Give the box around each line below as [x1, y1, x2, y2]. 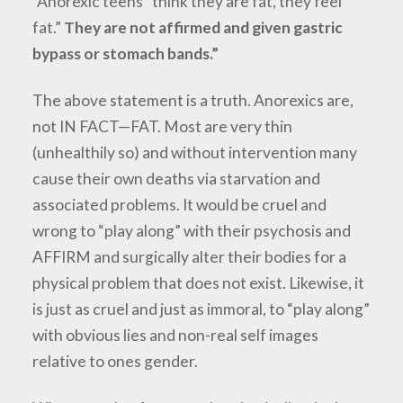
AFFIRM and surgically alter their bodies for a [32, 247, 347, 267]
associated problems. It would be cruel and [32, 195, 327, 215]
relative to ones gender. [32, 352, 199, 372]
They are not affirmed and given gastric [64, 18, 344, 38]
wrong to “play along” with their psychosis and [32, 221, 352, 241]
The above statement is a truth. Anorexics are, [32, 91, 354, 111]
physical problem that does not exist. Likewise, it [32, 273, 365, 293]
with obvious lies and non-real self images [32, 326, 319, 345]
